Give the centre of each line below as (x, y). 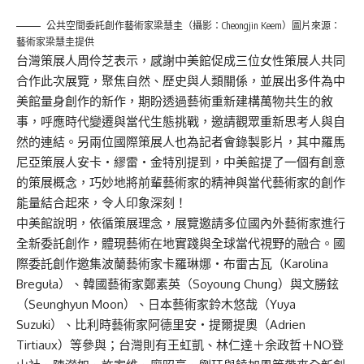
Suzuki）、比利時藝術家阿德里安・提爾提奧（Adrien (161, 324)
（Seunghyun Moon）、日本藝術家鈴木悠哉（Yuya (156, 304)
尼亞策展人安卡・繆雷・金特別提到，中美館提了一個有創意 (181, 162)
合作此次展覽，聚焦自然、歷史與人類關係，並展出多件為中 (181, 80)
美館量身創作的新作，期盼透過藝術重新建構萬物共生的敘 (175, 101)
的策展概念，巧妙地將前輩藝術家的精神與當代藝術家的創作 (181, 182)
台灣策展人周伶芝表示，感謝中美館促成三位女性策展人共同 (181, 60)
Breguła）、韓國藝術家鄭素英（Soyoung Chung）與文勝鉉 (178, 284)
